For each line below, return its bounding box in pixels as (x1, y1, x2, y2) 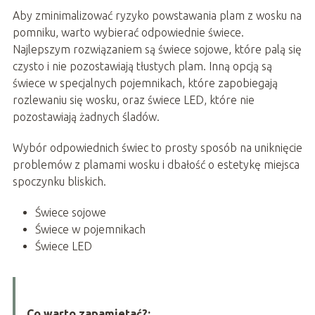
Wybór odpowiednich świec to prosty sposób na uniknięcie (12, 141, 302, 154)
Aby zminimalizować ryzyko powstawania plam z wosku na (12, 8, 302, 22)
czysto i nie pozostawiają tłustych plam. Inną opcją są (12, 59, 272, 72)
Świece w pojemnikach (34, 222, 146, 236)
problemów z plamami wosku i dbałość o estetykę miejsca (12, 157, 300, 171)
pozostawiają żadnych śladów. (12, 110, 160, 123)
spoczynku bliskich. (12, 174, 106, 188)
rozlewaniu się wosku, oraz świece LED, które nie (12, 93, 255, 106)
